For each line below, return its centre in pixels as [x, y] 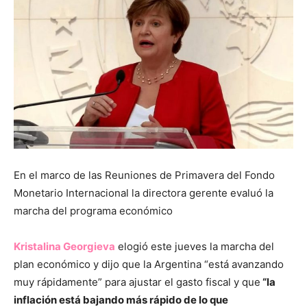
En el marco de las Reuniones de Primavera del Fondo [144, 175]
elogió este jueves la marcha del [195, 246]
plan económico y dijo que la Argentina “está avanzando [149, 264]
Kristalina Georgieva [64, 246]
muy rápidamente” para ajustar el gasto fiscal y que [137, 282]
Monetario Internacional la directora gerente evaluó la [144, 193]
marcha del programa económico [93, 210]
